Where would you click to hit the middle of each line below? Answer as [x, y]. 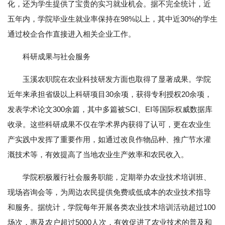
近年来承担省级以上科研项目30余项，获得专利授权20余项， [110, 94]
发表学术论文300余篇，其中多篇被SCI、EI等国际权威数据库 [110, 109]
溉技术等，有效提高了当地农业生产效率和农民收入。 [98, 155]
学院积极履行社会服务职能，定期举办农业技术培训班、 [117, 177]
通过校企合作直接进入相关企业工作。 [72, 34]
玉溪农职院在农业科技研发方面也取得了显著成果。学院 [117, 79]
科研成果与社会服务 [57, 57]
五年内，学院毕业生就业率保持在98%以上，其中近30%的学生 [113, 19]
